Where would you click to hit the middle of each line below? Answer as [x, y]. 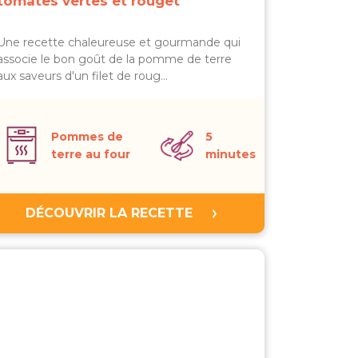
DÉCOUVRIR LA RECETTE [109, 213]
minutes [231, 154]
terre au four [91, 154]
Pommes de [87, 137]
